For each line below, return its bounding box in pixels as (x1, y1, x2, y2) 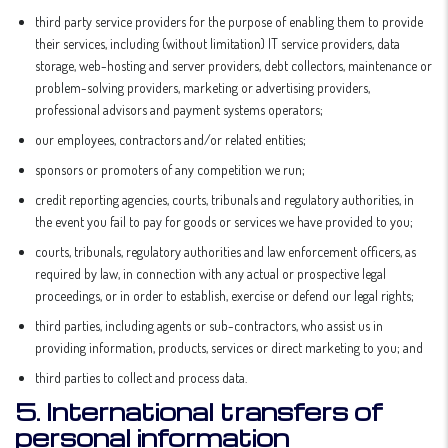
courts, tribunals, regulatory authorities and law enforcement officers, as (35, 243, 416, 260)
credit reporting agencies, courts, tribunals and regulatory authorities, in (35, 191, 414, 208)
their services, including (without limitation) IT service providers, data (35, 35, 400, 52)
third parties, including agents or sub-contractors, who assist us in (35, 317, 383, 334)
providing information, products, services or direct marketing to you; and (35, 339, 423, 356)
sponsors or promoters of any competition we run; (35, 161, 305, 178)
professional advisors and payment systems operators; (35, 101, 323, 118)
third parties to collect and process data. (35, 369, 247, 386)
